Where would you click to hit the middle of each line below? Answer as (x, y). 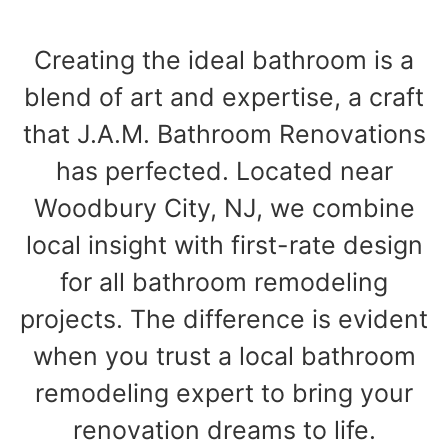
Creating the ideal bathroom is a (224, 60)
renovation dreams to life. (224, 430)
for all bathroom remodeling (224, 282)
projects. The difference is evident (224, 319)
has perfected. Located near (224, 171)
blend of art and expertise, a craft (224, 97)
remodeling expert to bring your (224, 393)
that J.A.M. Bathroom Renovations (224, 134)
